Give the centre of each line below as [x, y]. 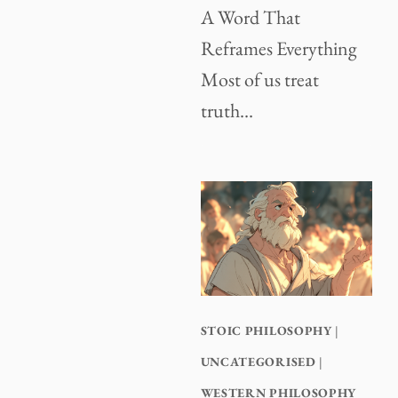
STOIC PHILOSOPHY [266, 331]
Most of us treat [259, 80]
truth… [227, 111]
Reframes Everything [279, 49]
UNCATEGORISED [258, 362]
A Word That [250, 18]
